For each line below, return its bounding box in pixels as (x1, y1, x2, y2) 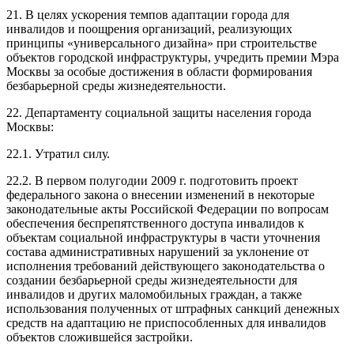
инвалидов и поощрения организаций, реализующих (6, 21, 292, 36)
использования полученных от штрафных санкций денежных (6, 301, 340, 315)
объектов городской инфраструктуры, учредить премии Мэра (6, 50, 339, 64)
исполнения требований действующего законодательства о (6, 258, 325, 273)
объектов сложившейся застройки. (6, 330, 193, 344)
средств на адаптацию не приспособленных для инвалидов (6, 315, 326, 330)
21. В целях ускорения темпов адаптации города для (6, 7, 289, 21)
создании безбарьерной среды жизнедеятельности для (6, 273, 297, 287)
